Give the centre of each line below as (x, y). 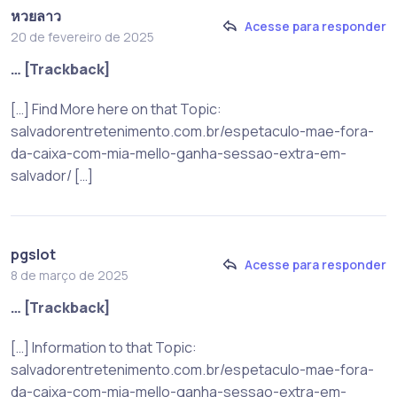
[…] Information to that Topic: (104, 347)
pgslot (33, 254)
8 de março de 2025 (70, 275)
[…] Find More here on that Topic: (116, 109)
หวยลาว (36, 16)
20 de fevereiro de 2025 (82, 36)
